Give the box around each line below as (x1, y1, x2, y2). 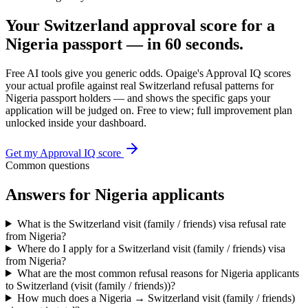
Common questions (5, 159, 89, 171)
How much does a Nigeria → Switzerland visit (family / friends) (16, 291, 295, 304)
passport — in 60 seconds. (58, 34, 243, 53)
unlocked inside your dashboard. (5, 116, 146, 129)
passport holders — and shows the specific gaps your (38, 91, 270, 104)
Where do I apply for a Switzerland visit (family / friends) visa (16, 242, 285, 254)
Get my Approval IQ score (5, 146, 124, 159)
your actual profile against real (5, 79, 139, 91)
